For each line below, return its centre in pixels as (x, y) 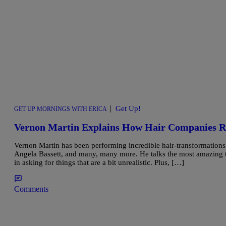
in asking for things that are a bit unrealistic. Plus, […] (99, 163)
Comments (31, 189)
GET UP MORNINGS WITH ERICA (60, 109)
